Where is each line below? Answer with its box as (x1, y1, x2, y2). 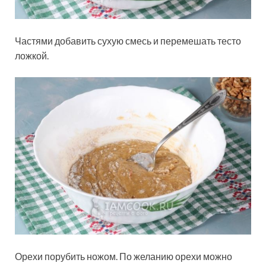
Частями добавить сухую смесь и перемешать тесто (15, 34, 241, 46)
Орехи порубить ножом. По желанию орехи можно (15, 250, 232, 262)
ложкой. (15, 49, 49, 61)
